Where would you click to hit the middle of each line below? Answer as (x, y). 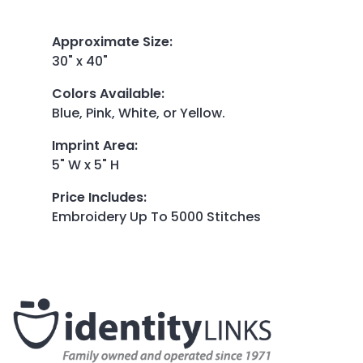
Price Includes (98, 197)
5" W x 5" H (85, 164)
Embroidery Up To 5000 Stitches (156, 216)
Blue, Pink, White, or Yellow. (139, 113)
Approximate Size (111, 41)
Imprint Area (93, 145)
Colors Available (107, 93)
